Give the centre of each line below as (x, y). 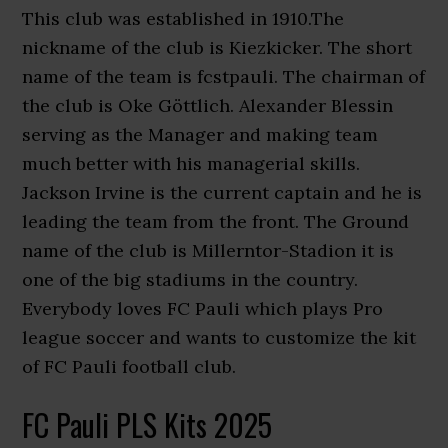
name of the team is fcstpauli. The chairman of (224, 76)
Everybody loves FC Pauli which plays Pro (203, 308)
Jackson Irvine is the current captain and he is (222, 192)
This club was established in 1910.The (183, 18)
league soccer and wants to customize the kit (219, 337)
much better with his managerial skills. (191, 163)
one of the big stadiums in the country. (190, 279)
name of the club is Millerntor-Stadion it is (208, 250)
